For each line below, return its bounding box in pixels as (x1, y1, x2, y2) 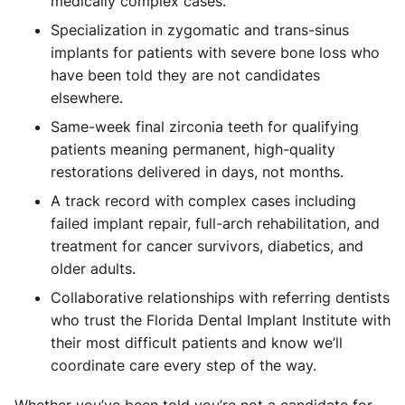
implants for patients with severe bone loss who (51, 43, 380, 61)
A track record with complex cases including (51, 192, 356, 210)
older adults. (51, 259, 136, 278)
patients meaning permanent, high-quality (51, 140, 335, 158)
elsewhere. (51, 89, 123, 107)
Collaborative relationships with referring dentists (51, 288, 390, 306)
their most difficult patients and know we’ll (51, 334, 343, 352)
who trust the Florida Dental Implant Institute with (51, 311, 391, 329)
